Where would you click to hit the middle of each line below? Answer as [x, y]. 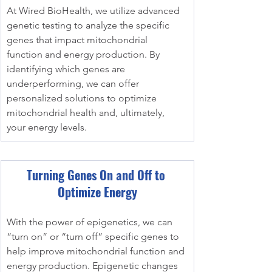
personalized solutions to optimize [83, 98]
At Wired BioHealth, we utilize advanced [94, 11]
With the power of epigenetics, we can [91, 222]
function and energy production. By [84, 54]
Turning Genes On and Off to [97, 175]
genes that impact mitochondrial [78, 40]
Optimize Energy [97, 192]
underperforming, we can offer [74, 83]
